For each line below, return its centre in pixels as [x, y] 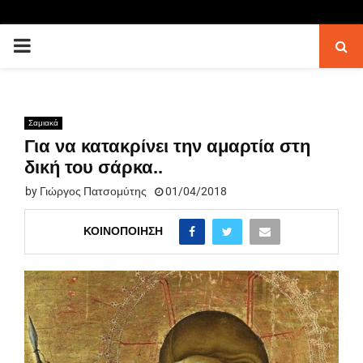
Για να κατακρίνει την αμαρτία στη [167, 146]
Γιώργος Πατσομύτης [93, 191]
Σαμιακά [43, 123]
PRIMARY [54, 45]
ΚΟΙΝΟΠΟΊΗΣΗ [123, 231]
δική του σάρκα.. [94, 167]
